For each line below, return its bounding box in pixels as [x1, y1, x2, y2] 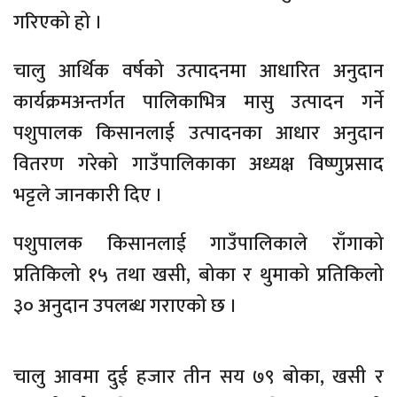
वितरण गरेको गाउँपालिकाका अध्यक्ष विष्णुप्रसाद [13, 148, 384, 182]
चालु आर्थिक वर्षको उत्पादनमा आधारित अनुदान [13, 55, 384, 89]
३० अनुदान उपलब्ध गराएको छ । [13, 290, 237, 323]
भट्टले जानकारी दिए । [13, 179, 163, 213]
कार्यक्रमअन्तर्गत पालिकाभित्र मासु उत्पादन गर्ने [13, 86, 384, 120]
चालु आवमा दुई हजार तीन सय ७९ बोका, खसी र [13, 361, 384, 394]
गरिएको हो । [13, 6, 103, 40]
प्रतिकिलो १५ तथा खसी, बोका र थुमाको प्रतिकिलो [13, 259, 384, 292]
